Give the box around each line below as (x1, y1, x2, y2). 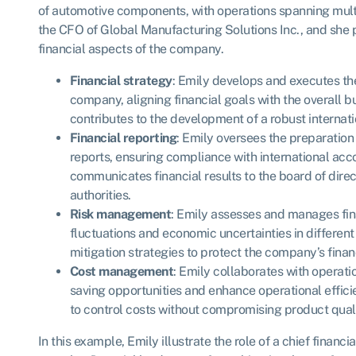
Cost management (69, 264, 173, 280)
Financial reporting (69, 130, 176, 146)
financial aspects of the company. (37, 41, 223, 57)
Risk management (69, 207, 171, 222)
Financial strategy (69, 73, 172, 89)
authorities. (69, 188, 131, 203)
